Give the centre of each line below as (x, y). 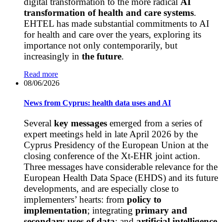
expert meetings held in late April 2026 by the (111, 134)
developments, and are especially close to (101, 188)
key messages (81, 123)
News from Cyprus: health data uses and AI (97, 103)
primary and (161, 210)
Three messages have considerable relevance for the (121, 166)
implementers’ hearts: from (75, 199)
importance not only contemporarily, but (101, 46)
